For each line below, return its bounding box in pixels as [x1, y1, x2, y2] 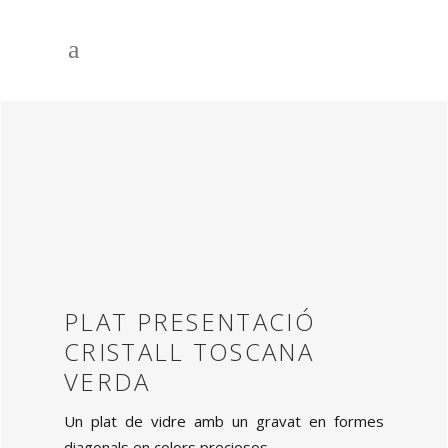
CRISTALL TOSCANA [64, 335, 314, 369]
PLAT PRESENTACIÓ [64, 305, 316, 339]
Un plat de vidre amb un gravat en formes [64, 411, 384, 432]
